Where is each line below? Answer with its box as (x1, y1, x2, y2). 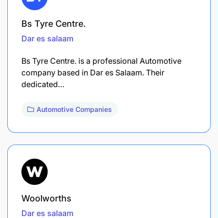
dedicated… (21, 79, 64, 89)
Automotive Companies (36, 105, 112, 113)
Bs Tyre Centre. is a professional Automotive (21, 55, 182, 66)
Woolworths (21, 193, 72, 203)
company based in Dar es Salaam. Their (21, 67, 164, 77)
